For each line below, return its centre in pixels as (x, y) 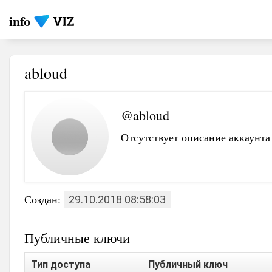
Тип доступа (61, 264)
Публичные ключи (77, 238)
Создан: (44, 199)
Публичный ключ (188, 264)
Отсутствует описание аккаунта (195, 137)
